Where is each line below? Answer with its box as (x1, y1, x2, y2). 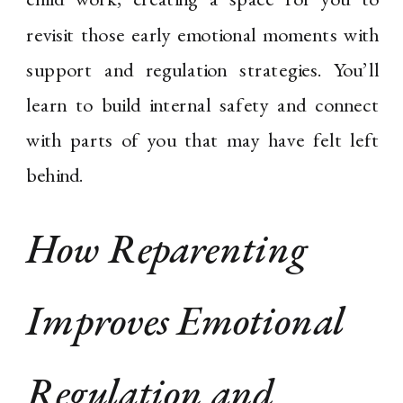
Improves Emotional (26, 294, 345, 348)
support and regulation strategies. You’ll (26, 56, 380, 84)
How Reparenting (26, 222, 308, 276)
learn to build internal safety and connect (26, 91, 380, 119)
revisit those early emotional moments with (26, 21, 380, 48)
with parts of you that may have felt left (26, 127, 380, 154)
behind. (26, 162, 84, 189)
